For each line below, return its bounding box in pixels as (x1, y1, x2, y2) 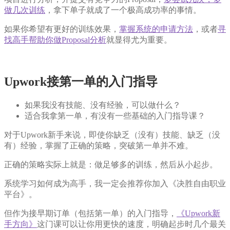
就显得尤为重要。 (106, 35, 172, 45)
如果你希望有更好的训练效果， (4, 25, 119, 34)
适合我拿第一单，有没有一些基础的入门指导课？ (25, 111, 205, 121)
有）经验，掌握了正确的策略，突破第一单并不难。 (4, 141, 193, 150)
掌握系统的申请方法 (119, 25, 193, 34)
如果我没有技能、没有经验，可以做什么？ (25, 101, 181, 110)
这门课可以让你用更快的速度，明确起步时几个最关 (37, 220, 226, 229)
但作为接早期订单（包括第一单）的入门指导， (4, 209, 177, 218)
